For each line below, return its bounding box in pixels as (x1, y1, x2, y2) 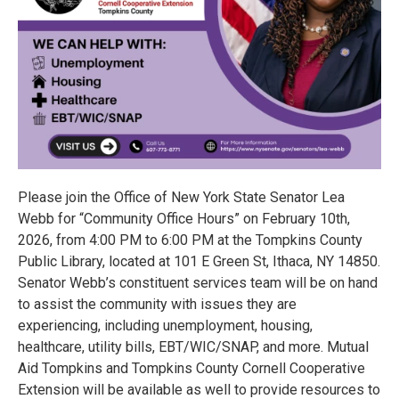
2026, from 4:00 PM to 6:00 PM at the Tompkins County (18, 232, 362, 248)
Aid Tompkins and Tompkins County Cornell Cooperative (18, 360, 365, 377)
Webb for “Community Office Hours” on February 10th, (18, 210, 350, 227)
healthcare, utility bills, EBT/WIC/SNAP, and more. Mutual (18, 338, 369, 355)
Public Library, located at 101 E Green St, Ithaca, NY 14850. (18, 253, 380, 270)
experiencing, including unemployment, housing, (18, 317, 313, 334)
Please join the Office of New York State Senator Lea (18, 189, 345, 206)
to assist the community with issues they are (18, 296, 297, 313)
